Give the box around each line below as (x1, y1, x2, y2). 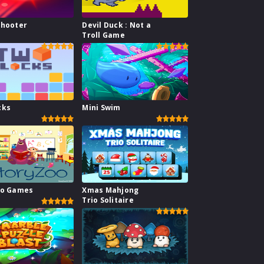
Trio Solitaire (82, 195, 134, 206)
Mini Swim (82, 103, 121, 113)
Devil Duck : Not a (82, 20, 151, 31)
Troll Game (82, 30, 125, 41)
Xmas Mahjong (82, 185, 139, 196)
